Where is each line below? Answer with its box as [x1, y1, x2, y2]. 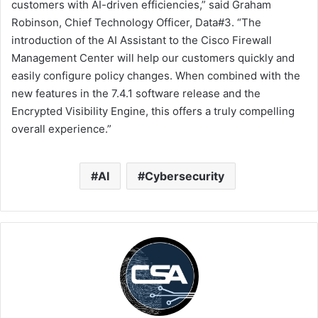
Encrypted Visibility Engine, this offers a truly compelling [11, 104, 295, 119]
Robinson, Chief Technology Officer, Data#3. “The [11, 16, 261, 30]
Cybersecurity [144, 169, 224, 184]
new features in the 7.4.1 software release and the [11, 87, 261, 101]
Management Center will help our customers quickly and [11, 51, 295, 65]
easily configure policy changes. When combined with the [11, 69, 300, 83]
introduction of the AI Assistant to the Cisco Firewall [11, 33, 272, 48]
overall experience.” [11, 122, 111, 136]
